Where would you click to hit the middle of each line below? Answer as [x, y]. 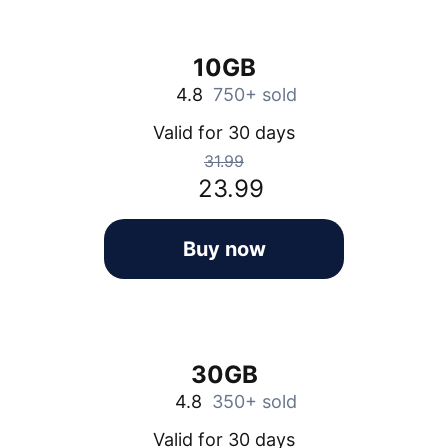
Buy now [224, 248]
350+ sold [254, 401]
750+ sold [254, 94]
